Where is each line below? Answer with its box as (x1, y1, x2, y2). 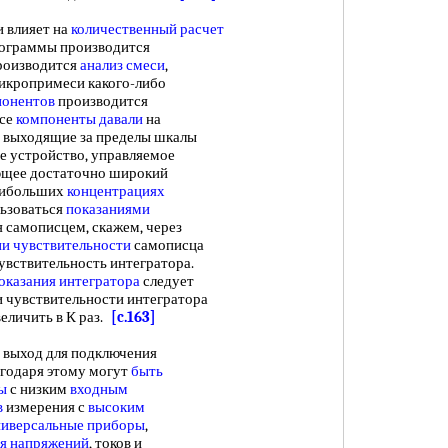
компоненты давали (16, 110, 143, 128)
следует (140, 272, 194, 290)
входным (70, 380, 128, 398)
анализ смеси (80, 56, 165, 74)
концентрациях (67, 182, 165, 200)
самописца (131, 236, 204, 254)
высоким (88, 398, 145, 416)
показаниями (66, 200, 150, 218)
